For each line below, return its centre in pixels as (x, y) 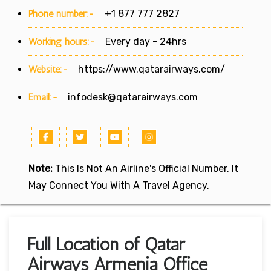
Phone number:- (63, 13)
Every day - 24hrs (141, 41)
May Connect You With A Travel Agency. (119, 185)
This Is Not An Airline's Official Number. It (145, 168)
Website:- (48, 69)
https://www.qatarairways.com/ (152, 69)
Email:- (43, 97)
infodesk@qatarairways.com (133, 97)
